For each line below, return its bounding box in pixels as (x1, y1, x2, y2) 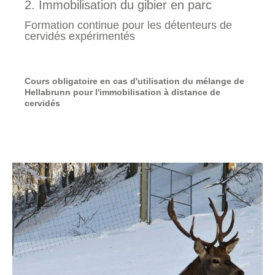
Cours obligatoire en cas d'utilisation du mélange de (25, 76, 244, 86)
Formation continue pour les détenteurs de (25, 19, 232, 31)
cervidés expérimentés (25, 30, 135, 42)
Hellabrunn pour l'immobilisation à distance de (25, 87, 220, 97)
